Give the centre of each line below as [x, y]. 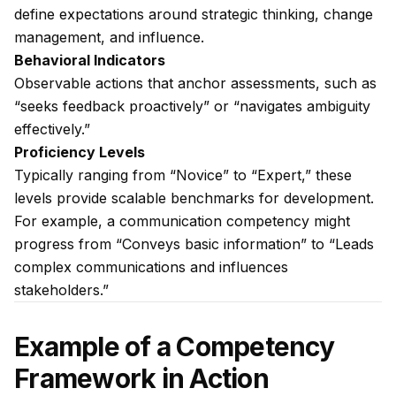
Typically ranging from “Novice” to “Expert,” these [183, 175]
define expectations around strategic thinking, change [194, 14]
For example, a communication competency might [182, 221]
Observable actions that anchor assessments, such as [195, 83]
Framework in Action [141, 378]
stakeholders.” [61, 290]
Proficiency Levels [80, 152]
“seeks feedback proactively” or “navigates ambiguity [192, 106]
